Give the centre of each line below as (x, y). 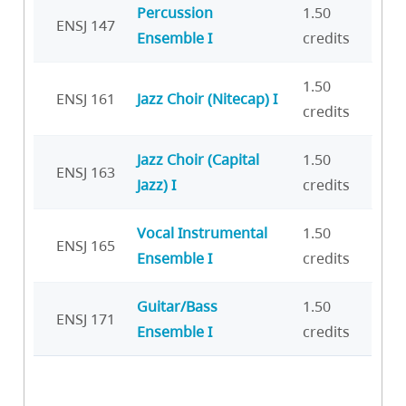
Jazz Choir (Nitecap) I (207, 98)
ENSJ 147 (86, 25)
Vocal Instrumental (202, 232)
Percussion (175, 12)
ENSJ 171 (86, 319)
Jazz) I (156, 184)
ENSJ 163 (86, 172)
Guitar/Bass (177, 306)
